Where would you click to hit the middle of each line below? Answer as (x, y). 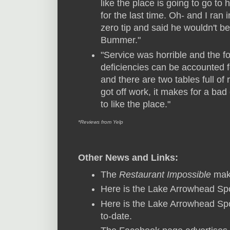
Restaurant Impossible (165, 175)
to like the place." (136, 104)
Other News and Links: (128, 158)
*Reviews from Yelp (101, 122)
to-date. (118, 216)
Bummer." (121, 40)
